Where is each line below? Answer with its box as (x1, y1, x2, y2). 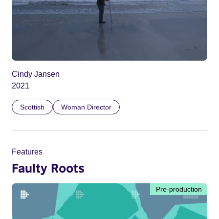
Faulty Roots (12, 160, 85, 175)
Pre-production (156, 185, 202, 193)
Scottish (20, 103, 44, 111)
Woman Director (61, 103, 111, 111)
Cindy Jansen (12, 69, 60, 78)
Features (12, 147, 43, 156)
